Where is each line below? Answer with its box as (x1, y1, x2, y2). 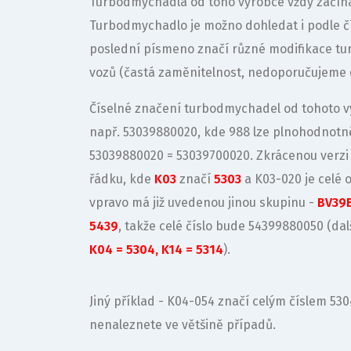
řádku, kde (89, 172, 154, 186)
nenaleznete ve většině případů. (89, 317, 276, 332)
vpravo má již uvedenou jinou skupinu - (89, 195, 317, 210)
